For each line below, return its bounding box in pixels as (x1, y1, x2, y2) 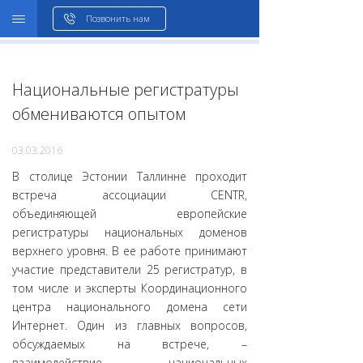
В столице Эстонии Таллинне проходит (12, 169, 247, 184)
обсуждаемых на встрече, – (12, 336, 247, 352)
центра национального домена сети (12, 299, 247, 314)
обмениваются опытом (12, 103, 186, 125)
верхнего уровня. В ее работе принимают (12, 243, 247, 258)
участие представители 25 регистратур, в (12, 262, 247, 277)
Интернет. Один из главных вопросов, (12, 318, 247, 333)
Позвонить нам (86, 12, 150, 24)
